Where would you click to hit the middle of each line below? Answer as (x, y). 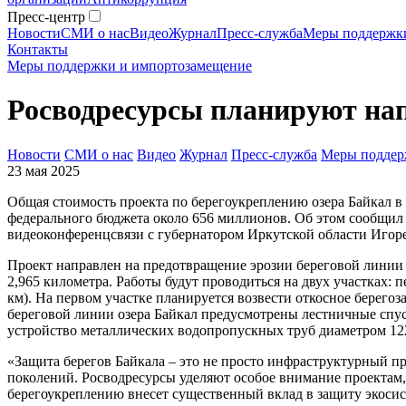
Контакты (38, 49)
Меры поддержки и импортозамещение (130, 66)
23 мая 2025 (43, 170)
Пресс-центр (46, 17)
